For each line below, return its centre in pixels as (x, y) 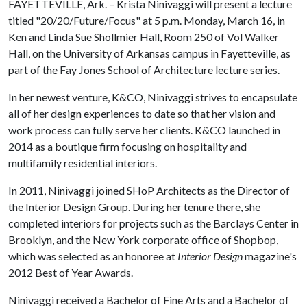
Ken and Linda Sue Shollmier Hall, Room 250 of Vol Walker (144, 36)
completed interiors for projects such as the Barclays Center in (153, 223)
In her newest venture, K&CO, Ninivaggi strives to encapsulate (153, 97)
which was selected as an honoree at (93, 256)
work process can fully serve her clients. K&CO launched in (144, 130)
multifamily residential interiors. (83, 162)
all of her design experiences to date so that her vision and (142, 113)
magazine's (270, 256)
